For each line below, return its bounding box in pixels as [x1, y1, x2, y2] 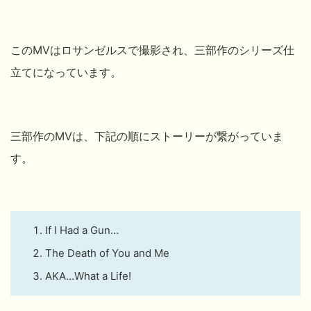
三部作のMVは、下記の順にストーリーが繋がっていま [10, 128, 283, 143]
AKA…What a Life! [45, 269, 131, 283]
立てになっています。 [10, 65, 121, 79]
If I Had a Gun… [45, 223, 119, 237]
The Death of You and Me [45, 246, 169, 260]
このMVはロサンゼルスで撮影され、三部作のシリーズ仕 [10, 42, 294, 57]
